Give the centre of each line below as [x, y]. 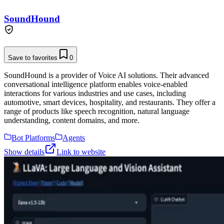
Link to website [81, 151]
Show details [24, 151]
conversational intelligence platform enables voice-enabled [96, 84]
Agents [74, 137]
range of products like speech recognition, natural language [97, 111]
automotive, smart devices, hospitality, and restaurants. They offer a [110, 102]
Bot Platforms [33, 137]
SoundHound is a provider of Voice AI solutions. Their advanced [106, 75]
